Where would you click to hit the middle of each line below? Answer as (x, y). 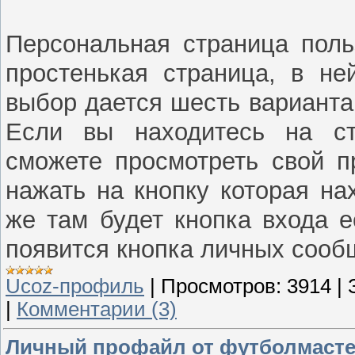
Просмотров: (221, 286)
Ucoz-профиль (75, 286)
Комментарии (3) (97, 309)
